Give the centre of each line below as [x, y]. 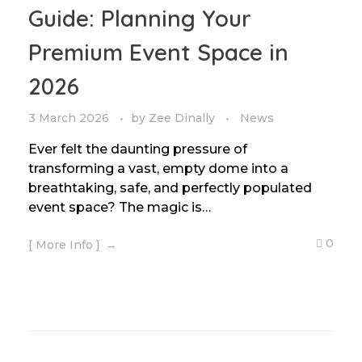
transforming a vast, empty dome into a [158, 168]
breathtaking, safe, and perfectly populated [170, 188]
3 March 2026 [69, 118]
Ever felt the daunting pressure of [138, 149]
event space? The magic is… [120, 207]
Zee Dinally [183, 118]
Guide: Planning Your [140, 18]
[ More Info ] [64, 245]
